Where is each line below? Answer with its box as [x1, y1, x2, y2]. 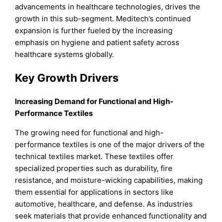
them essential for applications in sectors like [15, 187, 174, 197]
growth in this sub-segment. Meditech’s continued [15, 13, 191, 23]
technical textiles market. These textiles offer [15, 152, 174, 162]
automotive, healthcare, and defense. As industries [15, 199, 193, 209]
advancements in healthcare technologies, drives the [15, 1, 201, 11]
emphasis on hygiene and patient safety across [15, 37, 180, 47]
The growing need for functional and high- [15, 128, 164, 138]
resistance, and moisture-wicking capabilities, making [15, 175, 203, 185]
